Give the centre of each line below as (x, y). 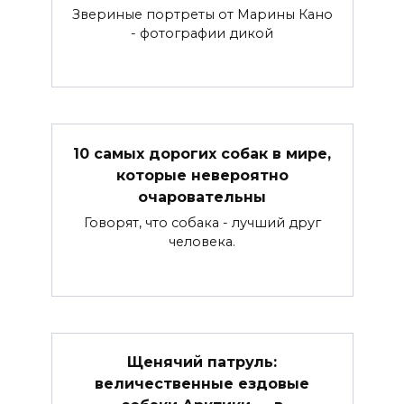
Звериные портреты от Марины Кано (202, 14)
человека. (202, 241)
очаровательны (202, 197)
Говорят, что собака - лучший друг (202, 222)
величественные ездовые (202, 383)
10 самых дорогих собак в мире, (202, 153)
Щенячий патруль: (202, 362)
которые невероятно (202, 175)
